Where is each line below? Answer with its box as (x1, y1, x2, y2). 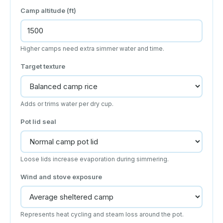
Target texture (20, 62, 65, 70)
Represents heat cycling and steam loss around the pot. (20, 210, 184, 218)
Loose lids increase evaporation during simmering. (20, 155, 169, 163)
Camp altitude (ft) (20, 6, 76, 14)
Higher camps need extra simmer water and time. (20, 44, 164, 52)
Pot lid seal (20, 117, 56, 125)
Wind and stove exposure (20, 172, 102, 181)
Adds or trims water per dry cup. (20, 100, 113, 108)
